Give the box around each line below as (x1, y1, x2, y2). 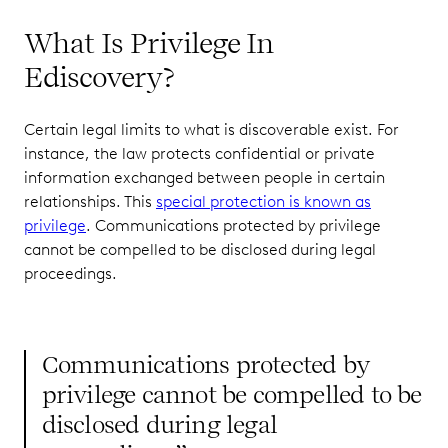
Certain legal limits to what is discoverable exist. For (24, 119, 399, 139)
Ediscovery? (24, 59, 174, 94)
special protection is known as (156, 191, 371, 211)
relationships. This (24, 191, 156, 211)
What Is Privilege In (24, 25, 274, 60)
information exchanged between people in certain (24, 167, 385, 187)
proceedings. (24, 263, 117, 283)
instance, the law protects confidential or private (24, 143, 375, 163)
